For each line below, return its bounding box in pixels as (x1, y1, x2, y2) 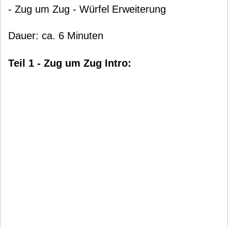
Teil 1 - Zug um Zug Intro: (8, 58, 131, 69)
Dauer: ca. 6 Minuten (8, 30, 103, 41)
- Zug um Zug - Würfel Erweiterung (8, 4, 166, 15)
